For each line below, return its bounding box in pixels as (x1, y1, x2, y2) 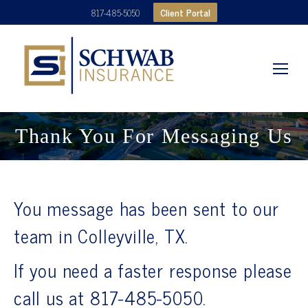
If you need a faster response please (14, 255, 292, 285)
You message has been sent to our (14, 193, 279, 223)
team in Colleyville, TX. (14, 221, 189, 250)
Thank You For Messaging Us (15, 124, 293, 147)
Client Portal (160, 4, 210, 20)
